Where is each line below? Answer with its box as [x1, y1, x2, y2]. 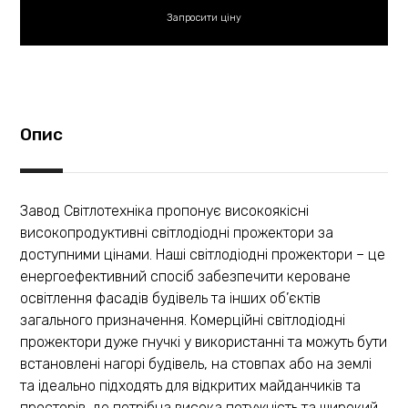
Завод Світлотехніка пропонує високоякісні [20, 201, 310, 219]
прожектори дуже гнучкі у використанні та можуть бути [20, 332, 388, 351]
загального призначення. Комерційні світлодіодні [20, 311, 346, 329]
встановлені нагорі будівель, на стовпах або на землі [20, 354, 372, 372]
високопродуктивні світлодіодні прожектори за [20, 223, 334, 241]
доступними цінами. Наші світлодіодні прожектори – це [20, 245, 386, 263]
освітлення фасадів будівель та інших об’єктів [20, 289, 321, 307]
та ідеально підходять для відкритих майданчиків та [20, 376, 362, 394]
